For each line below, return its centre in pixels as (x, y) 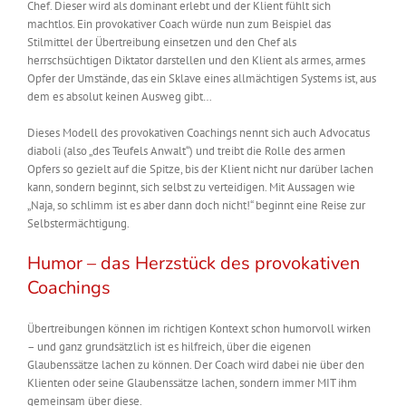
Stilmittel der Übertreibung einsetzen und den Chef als (162, 43)
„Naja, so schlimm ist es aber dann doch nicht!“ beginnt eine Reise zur (196, 206)
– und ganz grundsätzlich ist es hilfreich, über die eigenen (169, 347)
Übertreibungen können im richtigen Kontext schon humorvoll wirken (199, 329)
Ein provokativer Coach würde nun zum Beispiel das (204, 24)
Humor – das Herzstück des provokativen (193, 264)
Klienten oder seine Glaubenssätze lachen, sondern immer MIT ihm (192, 383)
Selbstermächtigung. (78, 224)
